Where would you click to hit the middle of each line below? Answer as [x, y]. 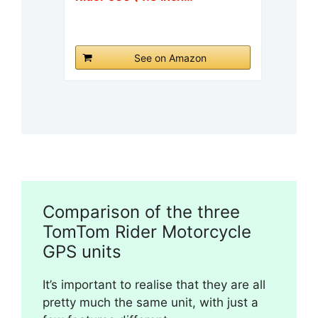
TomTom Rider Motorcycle [147, 232]
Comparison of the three [141, 212]
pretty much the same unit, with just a [150, 303]
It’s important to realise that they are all [154, 285]
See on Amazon [170, 57]
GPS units [82, 252]
